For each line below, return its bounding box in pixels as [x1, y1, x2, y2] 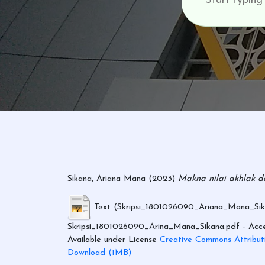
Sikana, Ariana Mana [67, 174, 146, 184]
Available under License [67, 235, 160, 244]
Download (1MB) [67, 248, 131, 257]
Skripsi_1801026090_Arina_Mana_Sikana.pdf [67, 222, 240, 231]
